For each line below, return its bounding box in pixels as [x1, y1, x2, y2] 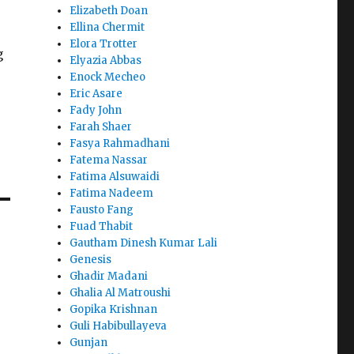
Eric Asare [70, 87, 123, 101]
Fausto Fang [70, 203, 134, 217]
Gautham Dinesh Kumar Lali [70, 236, 218, 250]
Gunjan [70, 336, 108, 350]
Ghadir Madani [70, 269, 149, 284]
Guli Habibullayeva [70, 319, 168, 333]
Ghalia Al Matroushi [70, 286, 171, 300]
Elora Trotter [70, 37, 138, 51]
